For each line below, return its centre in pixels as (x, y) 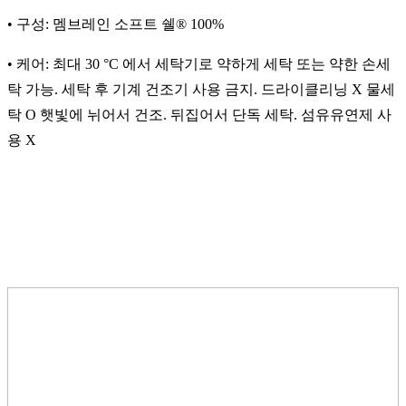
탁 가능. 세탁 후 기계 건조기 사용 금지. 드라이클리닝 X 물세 (201, 90)
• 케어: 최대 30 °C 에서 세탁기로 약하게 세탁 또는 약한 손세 (199, 64)
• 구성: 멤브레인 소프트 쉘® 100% (116, 24)
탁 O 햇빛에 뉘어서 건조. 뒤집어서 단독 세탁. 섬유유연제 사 (199, 115)
